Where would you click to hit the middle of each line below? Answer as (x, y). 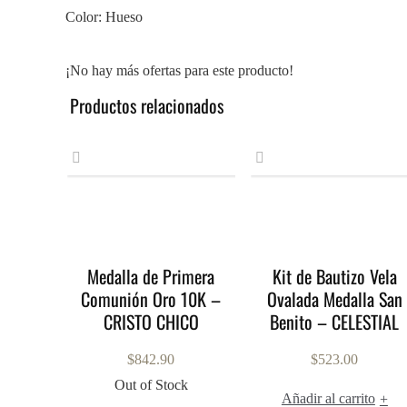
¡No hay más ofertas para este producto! (179, 70)
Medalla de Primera (151, 276)
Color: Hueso (104, 17)
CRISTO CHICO (151, 322)
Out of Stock (151, 385)
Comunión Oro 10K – (151, 299)
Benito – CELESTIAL (335, 322)
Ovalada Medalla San (334, 299)
